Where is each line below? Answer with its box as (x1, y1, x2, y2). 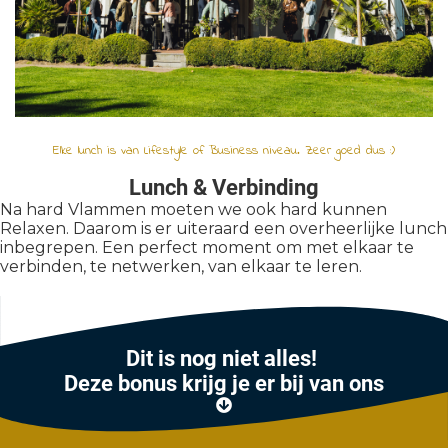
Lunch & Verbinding (129, 175, 319, 201)
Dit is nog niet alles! (126, 346, 322, 372)
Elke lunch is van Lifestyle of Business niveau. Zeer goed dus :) (53, 141, 395, 161)
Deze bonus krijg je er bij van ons (64, 371, 384, 397)
